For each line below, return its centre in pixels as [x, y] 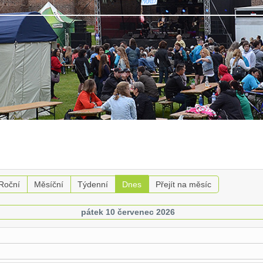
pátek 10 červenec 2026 [128, 212]
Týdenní [92, 184]
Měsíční [48, 184]
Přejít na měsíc [183, 184]
